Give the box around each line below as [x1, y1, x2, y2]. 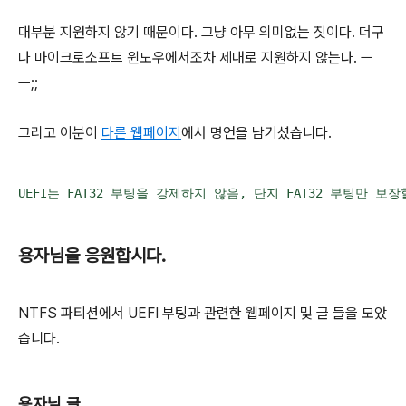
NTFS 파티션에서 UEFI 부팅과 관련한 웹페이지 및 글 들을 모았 [18, 304, 387, 323]
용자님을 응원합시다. [18, 245, 166, 267]
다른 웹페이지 [101, 124, 181, 142]
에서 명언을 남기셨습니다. [181, 124, 335, 142]
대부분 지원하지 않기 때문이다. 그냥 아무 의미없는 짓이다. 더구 [18, 24, 384, 42]
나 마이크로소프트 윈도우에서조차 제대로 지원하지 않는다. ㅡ [18, 49, 373, 67]
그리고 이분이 [18, 124, 101, 142]
